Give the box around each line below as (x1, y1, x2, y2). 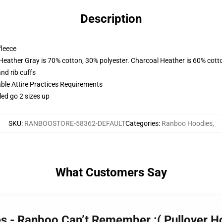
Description (80, 12, 142, 26)
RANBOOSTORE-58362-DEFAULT (24, 119, 125, 127)
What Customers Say (55, 166, 167, 179)
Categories (125, 119, 159, 127)
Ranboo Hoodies (161, 119, 213, 127)
